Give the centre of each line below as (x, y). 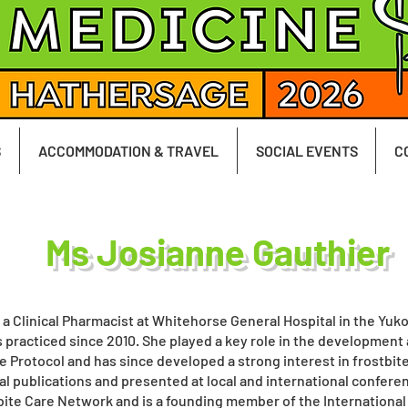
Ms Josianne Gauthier (218, 251)
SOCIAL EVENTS (306, 151)
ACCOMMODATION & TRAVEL (128, 151)
